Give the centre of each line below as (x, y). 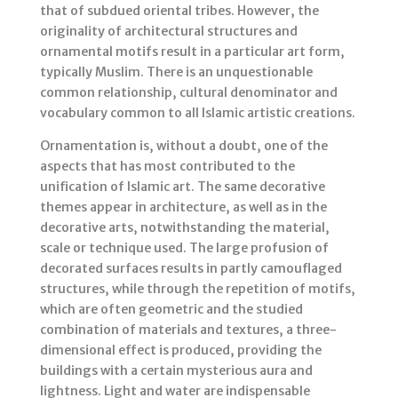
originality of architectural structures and (168, 32)
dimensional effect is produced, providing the (180, 350)
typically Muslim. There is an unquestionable (176, 72)
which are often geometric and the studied (171, 310)
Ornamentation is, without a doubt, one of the (183, 146)
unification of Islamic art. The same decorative (182, 187)
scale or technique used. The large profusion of (184, 248)
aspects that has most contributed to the (167, 167)
